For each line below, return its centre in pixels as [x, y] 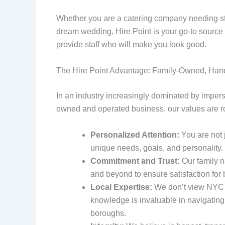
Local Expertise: [121, 187]
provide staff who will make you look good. [131, 45]
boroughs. [108, 213]
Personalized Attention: [135, 135]
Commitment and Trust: [135, 161]
